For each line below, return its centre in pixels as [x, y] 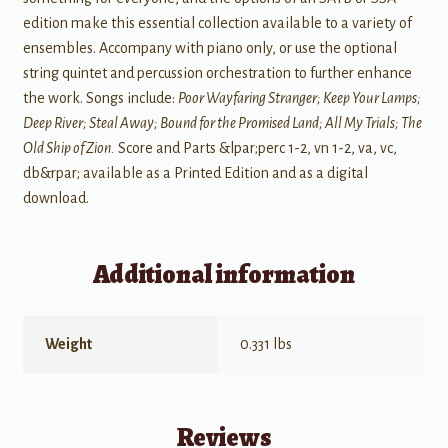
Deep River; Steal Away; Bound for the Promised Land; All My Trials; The [222, 122]
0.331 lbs [266, 344]
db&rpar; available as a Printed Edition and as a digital [195, 172]
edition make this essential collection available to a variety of [217, 22]
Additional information [224, 275]
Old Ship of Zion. [68, 147]
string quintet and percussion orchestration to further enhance [217, 72]
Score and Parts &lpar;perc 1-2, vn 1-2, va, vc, [255, 147]
